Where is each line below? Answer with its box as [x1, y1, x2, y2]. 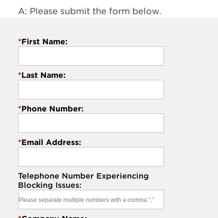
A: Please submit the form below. [18, 5, 162, 17]
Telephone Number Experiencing [18, 171, 149, 181]
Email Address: [21, 137, 82, 147]
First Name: [21, 36, 68, 46]
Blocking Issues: [18, 180, 82, 190]
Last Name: [21, 70, 66, 80]
